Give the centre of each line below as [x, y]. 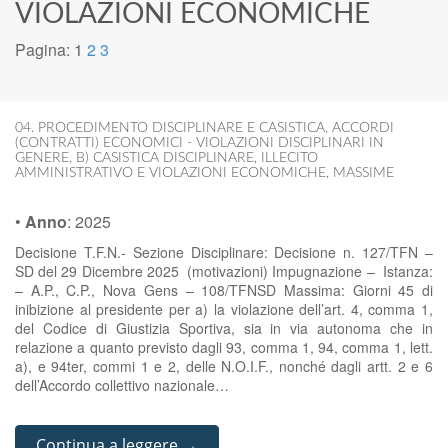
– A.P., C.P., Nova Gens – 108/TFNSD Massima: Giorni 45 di [224, 290]
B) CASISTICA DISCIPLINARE [165, 158]
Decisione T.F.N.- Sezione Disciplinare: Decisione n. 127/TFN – [224, 252]
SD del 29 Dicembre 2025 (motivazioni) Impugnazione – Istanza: [224, 271]
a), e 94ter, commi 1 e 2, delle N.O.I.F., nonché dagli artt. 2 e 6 [224, 366]
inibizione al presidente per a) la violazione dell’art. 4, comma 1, [224, 309]
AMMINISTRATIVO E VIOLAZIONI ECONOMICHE [170, 173]
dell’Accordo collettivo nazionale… [122, 385]
